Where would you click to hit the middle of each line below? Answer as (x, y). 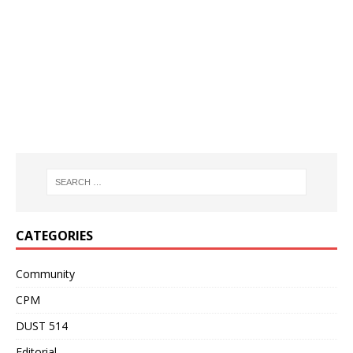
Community (45, 273)
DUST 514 (42, 325)
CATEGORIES (54, 235)
